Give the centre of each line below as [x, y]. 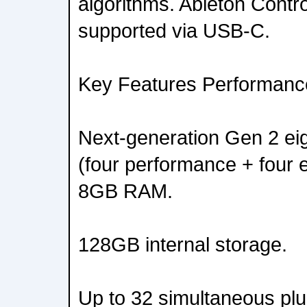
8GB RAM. [125, 191]
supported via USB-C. [174, 30]
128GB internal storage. [183, 244]
